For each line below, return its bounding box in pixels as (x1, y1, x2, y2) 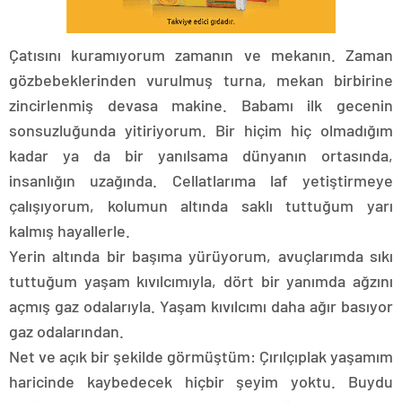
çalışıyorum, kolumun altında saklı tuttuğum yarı (9, 196, 393, 215)
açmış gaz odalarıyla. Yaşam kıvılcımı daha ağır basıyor (9, 296, 393, 316)
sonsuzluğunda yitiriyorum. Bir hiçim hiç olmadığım (9, 120, 393, 140)
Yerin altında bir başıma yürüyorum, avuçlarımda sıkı (9, 246, 393, 266)
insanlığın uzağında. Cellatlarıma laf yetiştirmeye (9, 170, 393, 190)
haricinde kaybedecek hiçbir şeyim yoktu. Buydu (9, 371, 393, 391)
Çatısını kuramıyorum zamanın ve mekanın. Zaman (9, 45, 393, 65)
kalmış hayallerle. (9, 221, 130, 240)
